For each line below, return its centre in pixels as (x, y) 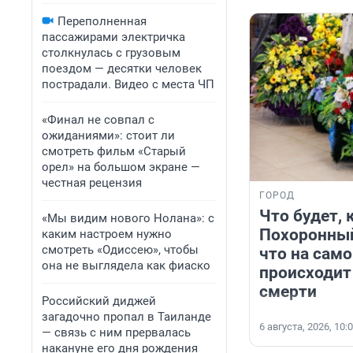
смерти (288, 292)
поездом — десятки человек (122, 69)
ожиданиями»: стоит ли (108, 136)
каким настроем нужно (107, 234)
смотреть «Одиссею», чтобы (120, 250)
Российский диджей (99, 301)
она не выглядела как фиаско (126, 266)
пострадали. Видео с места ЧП (128, 84)
